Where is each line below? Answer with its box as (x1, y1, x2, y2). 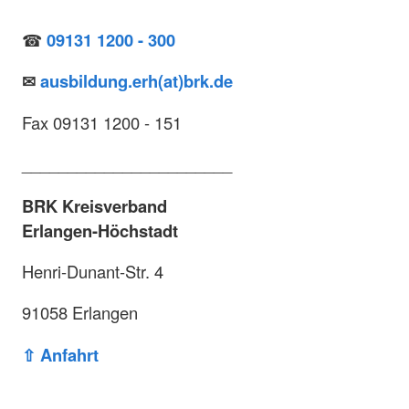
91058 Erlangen (22, 300, 138, 325)
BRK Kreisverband (22, 193, 167, 218)
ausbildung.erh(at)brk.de (40, 68, 233, 94)
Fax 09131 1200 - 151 (22, 110, 182, 134)
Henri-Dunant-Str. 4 (22, 259, 163, 284)
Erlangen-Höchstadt (22, 217, 178, 243)
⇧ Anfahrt (22, 341, 99, 367)
